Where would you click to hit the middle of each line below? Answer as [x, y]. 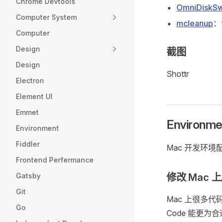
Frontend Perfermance [55, 160]
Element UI [34, 96]
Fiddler [28, 144]
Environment [37, 128]
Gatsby [28, 176]
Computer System [46, 17]
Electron [30, 81]
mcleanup [195, 23]
